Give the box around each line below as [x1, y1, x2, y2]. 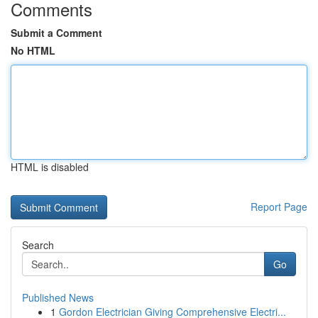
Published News [22, 290, 94, 305]
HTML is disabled [11, 160, 89, 174]
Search [22, 238, 54, 252]
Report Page [251, 199, 307, 214]
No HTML [11, 43, 55, 57]
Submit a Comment [11, 26, 102, 40]
